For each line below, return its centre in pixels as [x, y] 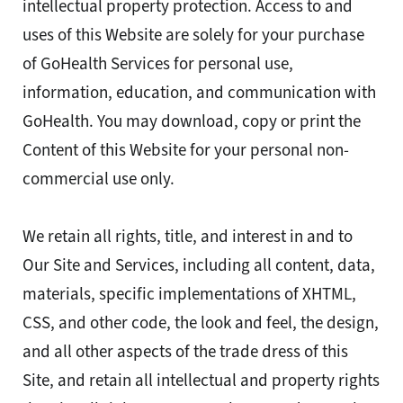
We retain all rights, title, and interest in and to [188, 237]
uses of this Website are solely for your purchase [193, 35]
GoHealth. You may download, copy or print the [192, 121]
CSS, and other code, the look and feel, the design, [201, 323]
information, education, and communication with [199, 93]
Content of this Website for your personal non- [186, 150]
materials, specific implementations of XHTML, [189, 294]
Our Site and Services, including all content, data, [199, 265]
